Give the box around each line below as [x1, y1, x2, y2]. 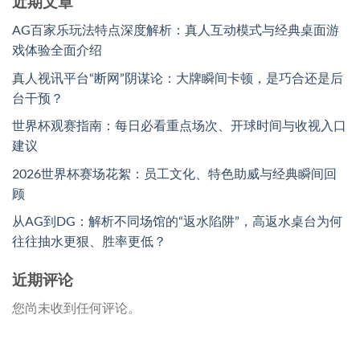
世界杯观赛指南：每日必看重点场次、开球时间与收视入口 [12, 120, 346, 133]
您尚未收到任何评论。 [12, 301, 141, 315]
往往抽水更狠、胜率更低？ [12, 235, 166, 249]
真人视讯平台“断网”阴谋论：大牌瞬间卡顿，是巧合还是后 [12, 72, 343, 85]
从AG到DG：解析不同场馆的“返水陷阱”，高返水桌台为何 [12, 215, 342, 229]
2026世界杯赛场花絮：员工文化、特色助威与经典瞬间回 [12, 167, 337, 181]
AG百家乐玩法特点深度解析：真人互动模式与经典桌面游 [12, 23, 339, 37]
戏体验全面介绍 [12, 43, 102, 57]
